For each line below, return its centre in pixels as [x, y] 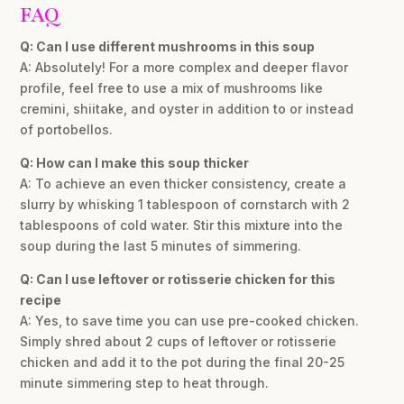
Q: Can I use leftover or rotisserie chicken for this [178, 279]
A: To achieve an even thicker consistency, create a [184, 183]
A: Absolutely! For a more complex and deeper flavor [184, 67]
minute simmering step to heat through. [145, 382]
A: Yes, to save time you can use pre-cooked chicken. [190, 320]
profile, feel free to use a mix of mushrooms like [172, 87]
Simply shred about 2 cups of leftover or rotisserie [179, 341]
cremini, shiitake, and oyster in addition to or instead [187, 108]
